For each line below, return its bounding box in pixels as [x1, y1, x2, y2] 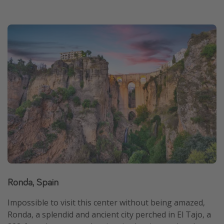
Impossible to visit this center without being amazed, [7, 197, 205, 208]
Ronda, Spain [7, 175, 58, 188]
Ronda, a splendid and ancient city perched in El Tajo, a [7, 209, 211, 220]
